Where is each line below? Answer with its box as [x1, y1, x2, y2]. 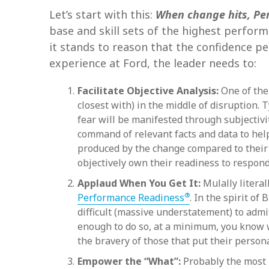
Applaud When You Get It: [77, 177, 201, 190]
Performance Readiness [77, 191, 184, 204]
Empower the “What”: [77, 255, 181, 268]
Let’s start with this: [49, 7, 156, 22]
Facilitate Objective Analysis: [77, 84, 219, 97]
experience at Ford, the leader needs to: [49, 56, 256, 70]
